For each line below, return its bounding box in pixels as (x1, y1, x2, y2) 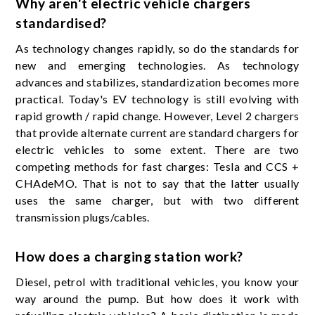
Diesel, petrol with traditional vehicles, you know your (15, 275, 300, 289)
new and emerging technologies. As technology (15, 58, 300, 72)
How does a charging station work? (15, 248, 243, 265)
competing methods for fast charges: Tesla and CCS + (15, 160, 300, 174)
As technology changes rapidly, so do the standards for (15, 41, 300, 56)
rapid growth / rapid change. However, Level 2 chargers (15, 109, 300, 123)
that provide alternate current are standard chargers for (15, 126, 300, 140)
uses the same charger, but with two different (15, 193, 300, 207)
